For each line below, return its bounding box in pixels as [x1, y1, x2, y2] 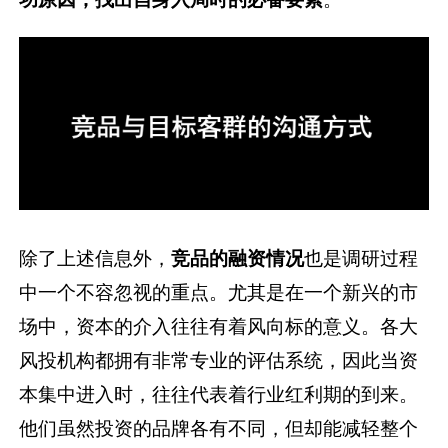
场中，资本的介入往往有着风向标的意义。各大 [19, 314, 419, 339]
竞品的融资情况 [171, 246, 305, 271]
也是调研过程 [304, 246, 419, 271]
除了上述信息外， [19, 246, 172, 271]
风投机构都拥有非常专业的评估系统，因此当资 [19, 348, 419, 373]
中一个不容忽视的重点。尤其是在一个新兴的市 [19, 280, 419, 305]
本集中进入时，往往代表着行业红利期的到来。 [19, 382, 419, 407]
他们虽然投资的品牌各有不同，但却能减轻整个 [19, 416, 419, 441]
